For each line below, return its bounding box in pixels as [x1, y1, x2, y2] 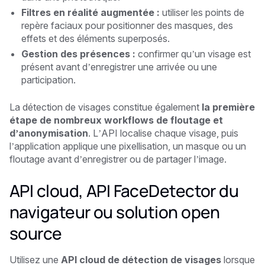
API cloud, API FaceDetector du [9, 179, 239, 202]
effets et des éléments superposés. [21, 32, 170, 44]
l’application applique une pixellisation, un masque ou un [9, 140, 246, 152]
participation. [21, 73, 76, 86]
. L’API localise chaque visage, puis [88, 127, 238, 139]
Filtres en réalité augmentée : [21, 6, 160, 18]
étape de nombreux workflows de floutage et [9, 114, 223, 126]
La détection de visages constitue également [9, 101, 202, 113]
